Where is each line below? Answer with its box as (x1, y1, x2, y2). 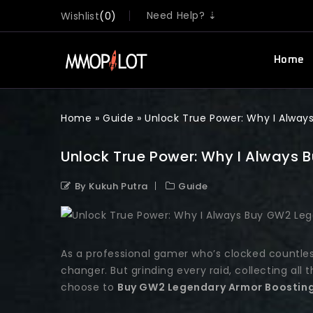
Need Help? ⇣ (146, 8, 217, 22)
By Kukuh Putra (74, 180, 149, 193)
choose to (61, 280, 117, 294)
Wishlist (61, 9, 100, 23)
